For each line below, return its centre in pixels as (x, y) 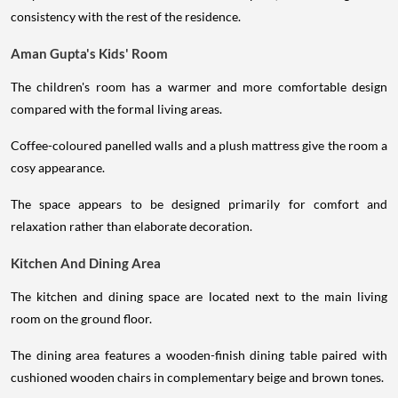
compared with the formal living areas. (116, 109)
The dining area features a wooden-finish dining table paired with (199, 355)
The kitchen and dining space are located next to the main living (199, 297)
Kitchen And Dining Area (86, 263)
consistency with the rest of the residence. (126, 17)
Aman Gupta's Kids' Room (89, 54)
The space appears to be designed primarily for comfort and (199, 204)
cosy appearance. (58, 168)
